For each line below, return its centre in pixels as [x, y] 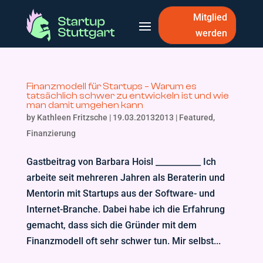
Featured [196, 117]
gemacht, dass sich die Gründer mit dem [111, 225]
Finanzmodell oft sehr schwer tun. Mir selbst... [123, 241]
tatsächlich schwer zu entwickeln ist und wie [127, 96]
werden [212, 33]
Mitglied [210, 17]
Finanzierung [51, 133]
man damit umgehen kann [85, 105]
